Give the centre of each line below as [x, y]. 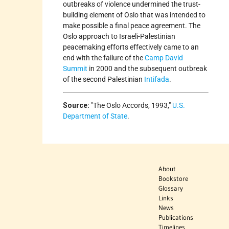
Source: [77, 105]
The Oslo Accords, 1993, [131, 105]
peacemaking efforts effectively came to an [131, 47]
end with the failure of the [104, 58]
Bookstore [174, 178]
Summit [75, 68]
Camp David [164, 58]
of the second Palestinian [104, 79]
